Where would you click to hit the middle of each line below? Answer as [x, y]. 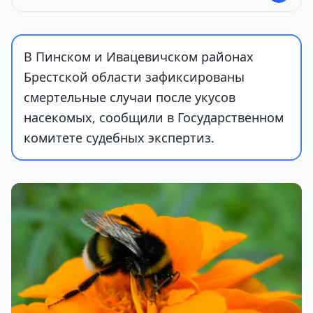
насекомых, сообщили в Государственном [154, 117]
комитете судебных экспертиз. [119, 138]
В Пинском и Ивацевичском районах [139, 57]
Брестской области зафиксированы [134, 77]
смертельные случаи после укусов [130, 97]
